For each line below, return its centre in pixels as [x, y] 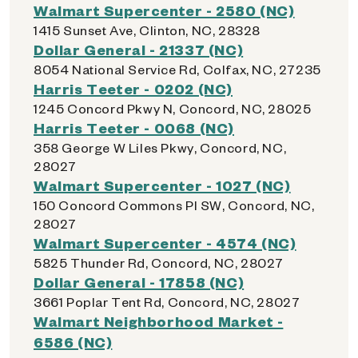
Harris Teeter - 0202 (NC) [133, 88]
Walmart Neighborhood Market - [159, 321]
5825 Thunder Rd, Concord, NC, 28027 [159, 263]
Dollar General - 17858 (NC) [139, 282]
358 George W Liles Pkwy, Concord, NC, [160, 147]
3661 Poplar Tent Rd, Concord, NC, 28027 [167, 302]
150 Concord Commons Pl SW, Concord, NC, [174, 205]
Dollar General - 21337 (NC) [139, 49]
